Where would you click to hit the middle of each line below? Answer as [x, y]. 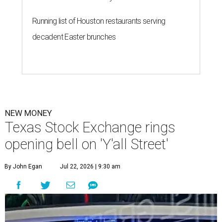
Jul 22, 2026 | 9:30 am [90, 167]
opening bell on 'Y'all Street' [87, 144]
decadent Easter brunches [74, 37]
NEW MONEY [28, 113]
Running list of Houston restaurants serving [99, 21]
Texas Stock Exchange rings [90, 128]
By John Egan [23, 167]
